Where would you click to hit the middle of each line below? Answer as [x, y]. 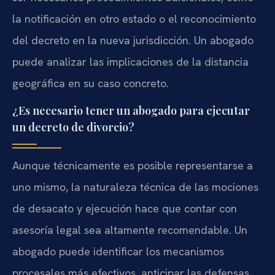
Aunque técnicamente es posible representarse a [133, 166]
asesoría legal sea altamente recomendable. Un [130, 230]
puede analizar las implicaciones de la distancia [130, 62]
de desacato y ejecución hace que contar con [125, 209]
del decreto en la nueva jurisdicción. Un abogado [133, 41]
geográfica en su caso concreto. [91, 83]
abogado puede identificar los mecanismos [118, 252]
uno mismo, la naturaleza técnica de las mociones [135, 187]
